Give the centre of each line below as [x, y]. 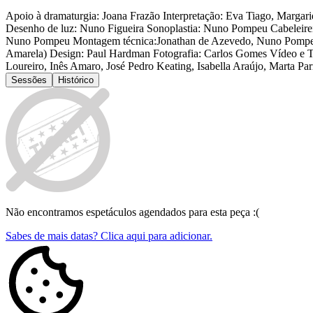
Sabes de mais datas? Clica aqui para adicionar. [109, 236]
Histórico [76, 80]
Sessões [29, 80]
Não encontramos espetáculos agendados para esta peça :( [132, 212]
